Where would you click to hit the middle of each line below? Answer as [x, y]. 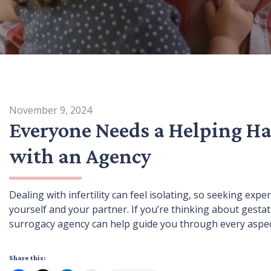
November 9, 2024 [51, 110]
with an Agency [80, 156]
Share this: [27, 257]
